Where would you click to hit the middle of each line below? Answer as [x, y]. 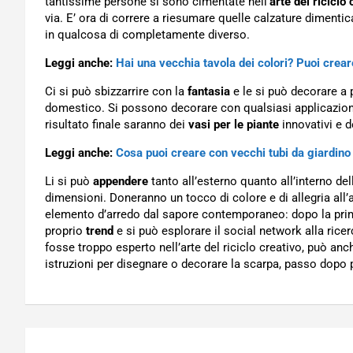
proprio [65, 231]
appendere [121, 181]
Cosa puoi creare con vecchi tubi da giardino [233, 153]
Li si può [69, 181]
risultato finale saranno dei [117, 124]
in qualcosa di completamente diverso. [147, 35]
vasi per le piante [235, 124]
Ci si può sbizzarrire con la [116, 91]
